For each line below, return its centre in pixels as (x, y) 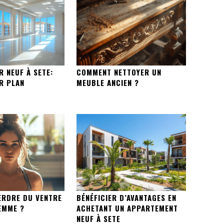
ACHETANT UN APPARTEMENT (127, 208)
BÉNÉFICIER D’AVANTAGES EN (126, 197)
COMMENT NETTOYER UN (119, 72)
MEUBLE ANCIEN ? (107, 83)
